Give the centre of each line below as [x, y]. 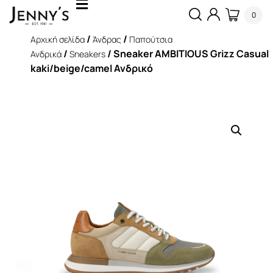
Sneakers [87, 54]
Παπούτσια [151, 40]
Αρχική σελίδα [58, 40]
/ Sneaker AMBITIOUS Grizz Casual [187, 54]
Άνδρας [107, 40]
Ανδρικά [46, 54]
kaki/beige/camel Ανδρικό [92, 69]
